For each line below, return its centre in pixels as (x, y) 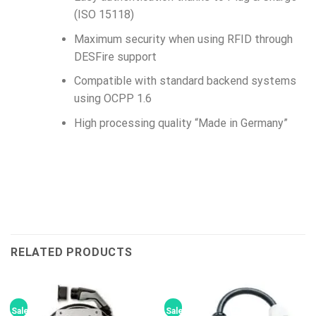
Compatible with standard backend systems (185, 81)
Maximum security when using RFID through (183, 39)
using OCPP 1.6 (113, 99)
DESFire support (115, 56)
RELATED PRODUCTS (72, 253)
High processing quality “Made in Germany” (181, 123)
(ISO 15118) (104, 15)
